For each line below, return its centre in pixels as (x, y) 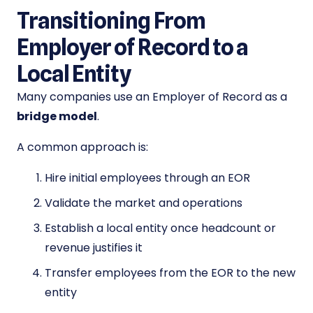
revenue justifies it (94, 248)
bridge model (57, 117)
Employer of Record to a (132, 48)
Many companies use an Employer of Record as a (152, 97)
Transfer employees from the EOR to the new (170, 273)
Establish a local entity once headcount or (160, 228)
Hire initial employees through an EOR (147, 178)
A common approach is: (82, 147)
